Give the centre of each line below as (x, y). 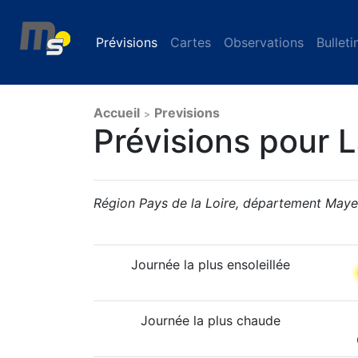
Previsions (187, 113)
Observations (264, 42)
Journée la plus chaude (211, 320)
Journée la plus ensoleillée (211, 265)
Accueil (117, 113)
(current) (184, 42)
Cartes (191, 42)
